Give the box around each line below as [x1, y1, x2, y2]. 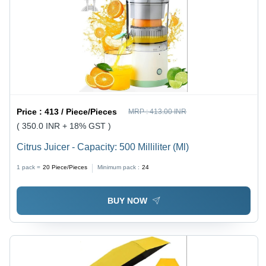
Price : [17, 106, 45, 116]
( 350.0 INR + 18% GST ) [17, 121, 112, 131]
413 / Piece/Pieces [45, 106, 118, 116]
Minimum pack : [97, 163, 140, 170]
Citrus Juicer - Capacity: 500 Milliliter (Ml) [17, 141, 189, 152]
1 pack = [17, 163, 41, 170]
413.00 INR [150, 107, 187, 116]
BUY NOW [107, 196, 147, 206]
